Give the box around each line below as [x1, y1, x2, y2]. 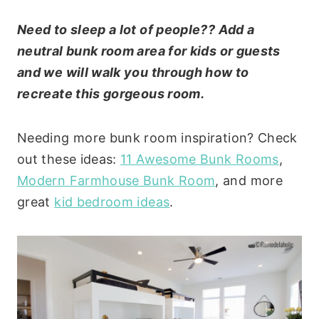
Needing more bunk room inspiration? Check [17, 130, 298, 145]
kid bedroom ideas [54, 194, 170, 209]
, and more [215, 172, 283, 188]
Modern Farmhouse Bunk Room [17, 172, 216, 188]
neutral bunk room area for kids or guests [17, 43, 281, 58]
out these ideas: [17, 151, 121, 167]
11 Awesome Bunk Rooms [120, 151, 279, 167]
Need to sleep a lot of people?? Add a [17, 21, 255, 37]
